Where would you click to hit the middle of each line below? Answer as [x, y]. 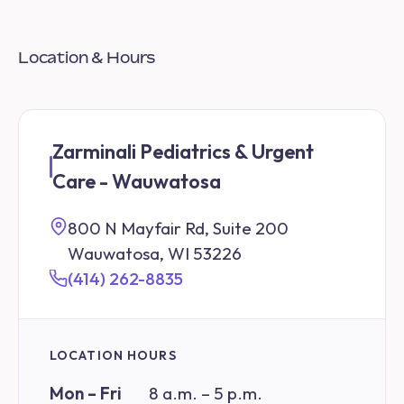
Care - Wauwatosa [137, 181]
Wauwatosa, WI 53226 [155, 254]
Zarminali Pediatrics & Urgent [183, 151]
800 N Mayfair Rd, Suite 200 [178, 229]
